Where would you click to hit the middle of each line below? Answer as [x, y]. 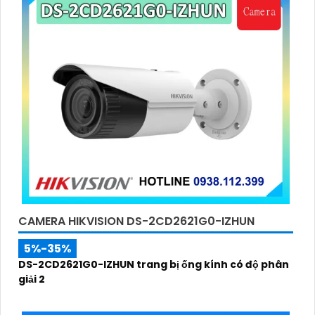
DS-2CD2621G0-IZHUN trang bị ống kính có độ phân [154, 265]
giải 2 [32, 279]
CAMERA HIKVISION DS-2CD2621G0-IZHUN [136, 221]
